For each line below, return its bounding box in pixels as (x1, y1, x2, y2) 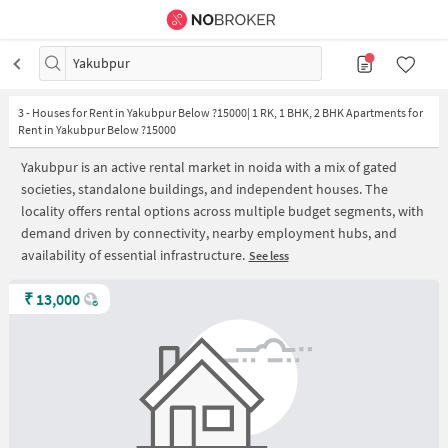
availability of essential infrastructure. (21, 245, 245, 264)
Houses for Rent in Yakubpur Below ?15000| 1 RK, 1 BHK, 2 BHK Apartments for (31, 105, 423, 121)
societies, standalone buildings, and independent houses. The (21, 179, 388, 198)
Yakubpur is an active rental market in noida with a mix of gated (21, 157, 397, 176)
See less (248, 247, 289, 263)
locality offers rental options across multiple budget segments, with (21, 201, 424, 220)
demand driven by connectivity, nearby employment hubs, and (21, 223, 397, 242)
